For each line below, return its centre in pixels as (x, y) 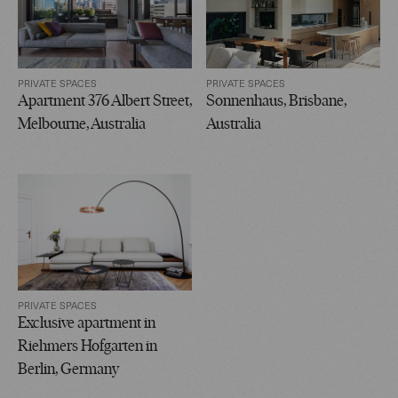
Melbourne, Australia (82, 125)
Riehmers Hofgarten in (88, 347)
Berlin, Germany (68, 370)
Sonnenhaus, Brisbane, (276, 102)
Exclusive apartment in (87, 324)
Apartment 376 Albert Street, (105, 102)
